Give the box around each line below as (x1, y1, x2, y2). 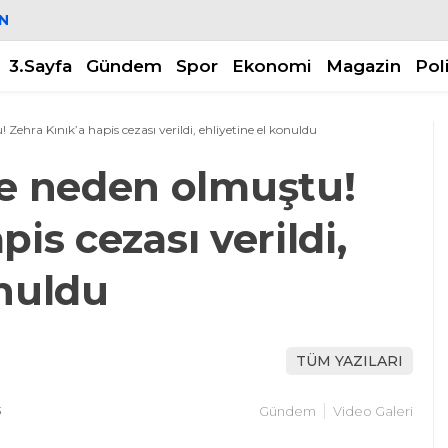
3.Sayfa (9, 55, 72, 76)
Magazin (326, 55, 401, 76)
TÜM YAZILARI (296, 351, 403, 370)
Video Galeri (333, 403, 413, 419)
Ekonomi (232, 55, 312, 76)
